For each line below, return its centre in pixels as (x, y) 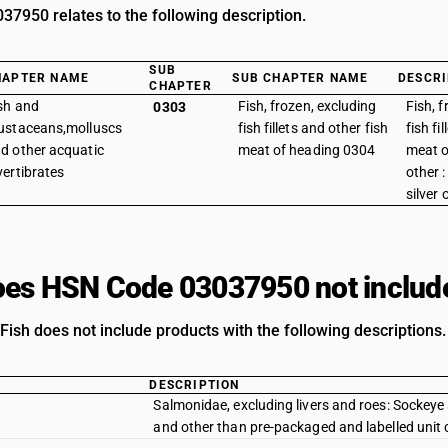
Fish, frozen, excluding (307, 106)
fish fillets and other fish (312, 128)
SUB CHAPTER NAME (300, 78)
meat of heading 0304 (306, 150)
